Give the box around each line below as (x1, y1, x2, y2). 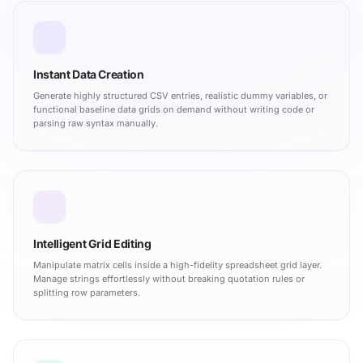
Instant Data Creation (33, 66, 144, 81)
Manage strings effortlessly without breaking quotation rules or (33, 272, 305, 284)
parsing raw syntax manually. (33, 117, 158, 129)
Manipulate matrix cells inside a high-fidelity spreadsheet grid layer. (33, 258, 322, 271)
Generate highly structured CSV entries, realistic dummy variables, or (33, 89, 327, 101)
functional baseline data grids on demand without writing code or (33, 103, 314, 115)
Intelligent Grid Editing (33, 236, 152, 250)
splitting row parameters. (33, 286, 140, 298)
